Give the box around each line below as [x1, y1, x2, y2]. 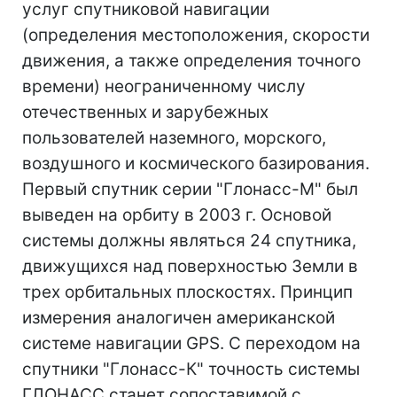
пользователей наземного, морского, [22, 127, 326, 148]
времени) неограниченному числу [22, 75, 306, 97]
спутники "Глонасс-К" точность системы [22, 358, 360, 379]
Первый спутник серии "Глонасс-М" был [22, 178, 358, 199]
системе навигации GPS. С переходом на [22, 332, 361, 354]
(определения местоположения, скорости [22, 24, 370, 45]
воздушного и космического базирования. [22, 152, 370, 174]
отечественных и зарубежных [22, 101, 269, 122]
